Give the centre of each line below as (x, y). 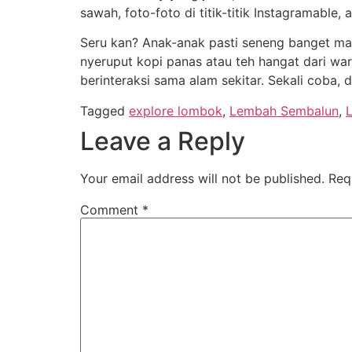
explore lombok (176, 110)
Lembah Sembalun (284, 110)
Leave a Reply (163, 141)
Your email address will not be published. (202, 178)
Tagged (104, 110)
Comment (111, 209)
